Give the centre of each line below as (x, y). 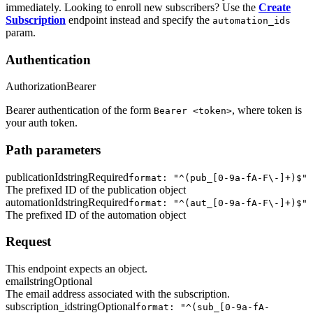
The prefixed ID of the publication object (96, 189)
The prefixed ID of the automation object (96, 214)
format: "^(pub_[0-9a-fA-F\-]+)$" (218, 177)
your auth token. (42, 123)
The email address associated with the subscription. (118, 294)
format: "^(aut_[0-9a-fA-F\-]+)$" (218, 203)
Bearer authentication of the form (80, 110)
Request (28, 242)
